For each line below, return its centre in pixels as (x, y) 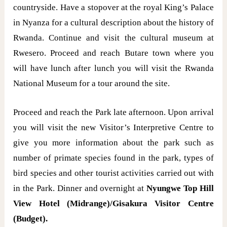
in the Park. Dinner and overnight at (80, 188)
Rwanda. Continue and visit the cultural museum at (113, 37)
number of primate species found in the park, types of (113, 158)
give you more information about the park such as (113, 142)
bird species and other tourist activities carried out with (113, 173)
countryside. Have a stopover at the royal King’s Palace (113, 7)
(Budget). (31, 218)
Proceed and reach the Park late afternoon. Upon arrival (113, 112)
